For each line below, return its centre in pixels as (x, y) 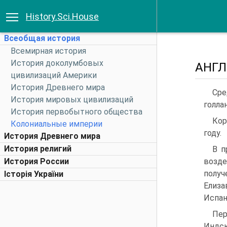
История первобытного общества (77, 112)
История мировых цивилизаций (72, 100)
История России (36, 161)
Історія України (34, 174)
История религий (38, 149)
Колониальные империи (56, 124)
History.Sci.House (62, 16)
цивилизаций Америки (54, 75)
